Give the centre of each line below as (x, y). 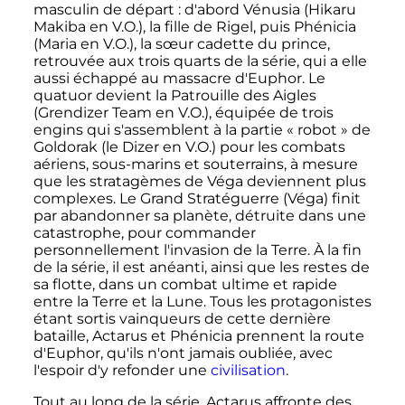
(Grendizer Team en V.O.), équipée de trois (183, 113)
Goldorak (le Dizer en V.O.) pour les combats (189, 147)
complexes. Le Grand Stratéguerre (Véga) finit (197, 199)
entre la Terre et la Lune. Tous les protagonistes (202, 302)
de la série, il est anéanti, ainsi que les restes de (201, 268)
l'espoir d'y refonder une (122, 371)
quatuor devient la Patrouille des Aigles (174, 96)
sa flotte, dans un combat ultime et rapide (185, 285)
